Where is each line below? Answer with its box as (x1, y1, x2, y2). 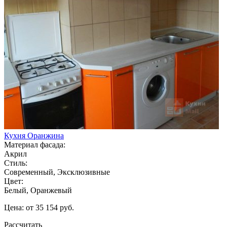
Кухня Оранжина (4, 131, 64, 140)
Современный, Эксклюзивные (4, 167, 110, 176)
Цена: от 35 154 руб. (4, 203, 74, 212)
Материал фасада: (4, 140, 65, 149)
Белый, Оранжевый (4, 185, 72, 195)
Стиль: (4, 158, 27, 167)
